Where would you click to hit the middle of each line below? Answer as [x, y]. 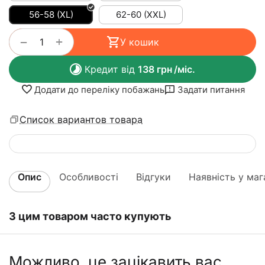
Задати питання [211, 89]
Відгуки [153, 177]
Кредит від [111, 70]
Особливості [89, 177]
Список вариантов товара [81, 120]
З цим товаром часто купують [90, 216]
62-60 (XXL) [141, 15]
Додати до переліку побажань [99, 89]
